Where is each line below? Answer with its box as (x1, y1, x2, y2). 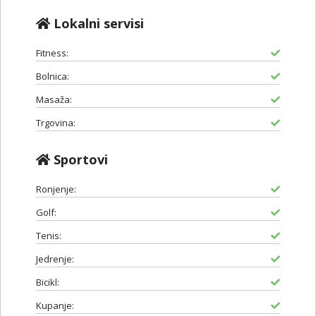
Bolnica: (36, 69, 69, 83)
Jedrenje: (36, 252, 74, 265)
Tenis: (36, 229, 61, 242)
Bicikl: (36, 275, 59, 288)
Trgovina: (36, 116, 75, 129)
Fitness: (36, 46, 68, 59)
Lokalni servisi (50, 14, 144, 32)
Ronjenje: (36, 182, 76, 195)
